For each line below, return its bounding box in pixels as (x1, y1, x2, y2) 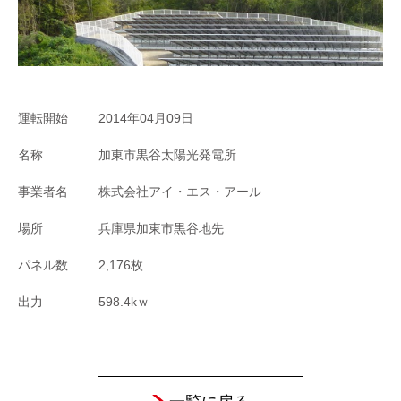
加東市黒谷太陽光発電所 (98, 148, 236, 162)
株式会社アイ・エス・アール (98, 184, 261, 199)
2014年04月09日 (98, 111, 193, 125)
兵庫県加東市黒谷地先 (98, 221, 224, 235)
